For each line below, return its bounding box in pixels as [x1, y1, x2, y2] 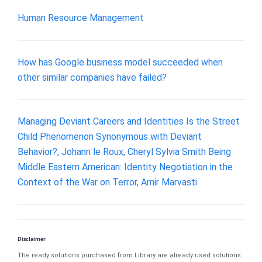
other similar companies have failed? [18, 71, 167, 83]
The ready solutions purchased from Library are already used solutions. [18, 251, 243, 259]
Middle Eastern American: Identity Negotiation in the [18, 161, 233, 173]
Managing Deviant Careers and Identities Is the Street [18, 116, 240, 127]
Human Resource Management [18, 12, 144, 24]
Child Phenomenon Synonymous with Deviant [18, 131, 202, 143]
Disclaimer [18, 235, 46, 243]
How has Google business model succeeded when [18, 56, 223, 68]
